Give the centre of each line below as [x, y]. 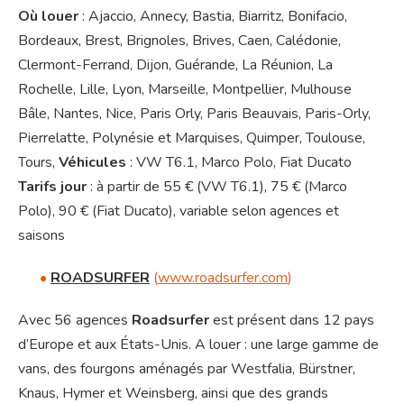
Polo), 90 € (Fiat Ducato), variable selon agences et [179, 211]
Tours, [38, 163]
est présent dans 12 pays [292, 321]
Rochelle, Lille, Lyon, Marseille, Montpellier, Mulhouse [185, 90]
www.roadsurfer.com [223, 278]
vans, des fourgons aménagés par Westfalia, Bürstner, [187, 369]
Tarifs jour [52, 187]
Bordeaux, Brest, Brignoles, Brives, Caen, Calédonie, [179, 41]
